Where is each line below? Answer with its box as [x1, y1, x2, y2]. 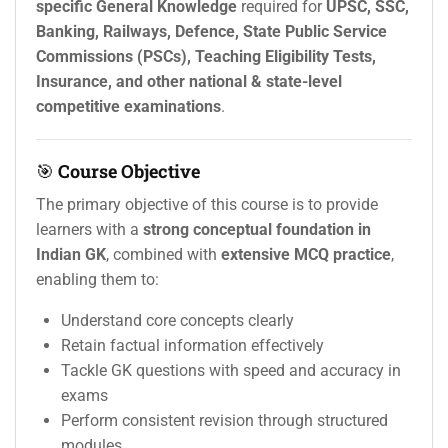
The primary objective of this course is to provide [36, 195, 378, 215]
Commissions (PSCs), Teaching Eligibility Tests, [36, 47, 376, 67]
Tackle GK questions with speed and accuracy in [61, 361, 401, 381]
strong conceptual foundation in [143, 220, 371, 240]
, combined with [106, 245, 221, 265]
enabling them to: [36, 270, 159, 290]
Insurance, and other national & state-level [36, 72, 342, 92]
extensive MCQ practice [221, 245, 391, 265]
